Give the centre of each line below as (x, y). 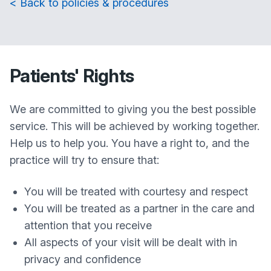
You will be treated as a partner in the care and (139, 208)
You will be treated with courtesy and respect (136, 191)
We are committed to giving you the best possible (133, 109)
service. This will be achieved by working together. (135, 126)
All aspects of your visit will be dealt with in (131, 242)
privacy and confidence (83, 259)
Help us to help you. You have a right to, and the (129, 143)
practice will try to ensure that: (84, 160)
